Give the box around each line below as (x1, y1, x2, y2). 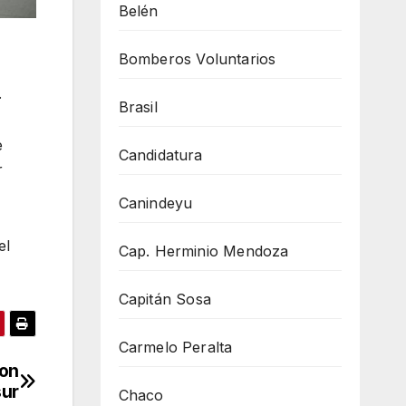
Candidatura (118, 145, 203, 164)
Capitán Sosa (118, 289, 211, 308)
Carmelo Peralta (118, 337, 233, 356)
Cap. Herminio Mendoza (118, 241, 289, 260)
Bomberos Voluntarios (118, 49, 276, 68)
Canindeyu (118, 193, 193, 212)
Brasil (118, 97, 158, 116)
